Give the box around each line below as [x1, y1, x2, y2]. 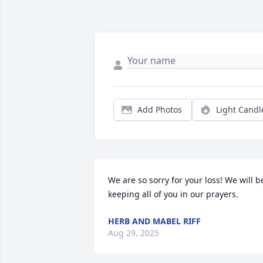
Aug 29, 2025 [108, 227, 159, 239]
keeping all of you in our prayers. [108, 188, 238, 200]
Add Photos [137, 104, 182, 116]
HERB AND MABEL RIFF [108, 215, 201, 227]
